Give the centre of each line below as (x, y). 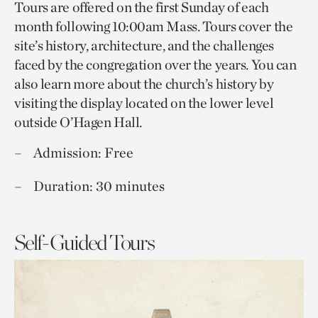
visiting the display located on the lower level (144, 103)
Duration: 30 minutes (99, 186)
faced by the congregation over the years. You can (155, 64)
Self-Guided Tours (84, 242)
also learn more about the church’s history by (144, 83)
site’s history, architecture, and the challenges (144, 45)
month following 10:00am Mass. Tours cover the (154, 26)
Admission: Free (83, 152)
